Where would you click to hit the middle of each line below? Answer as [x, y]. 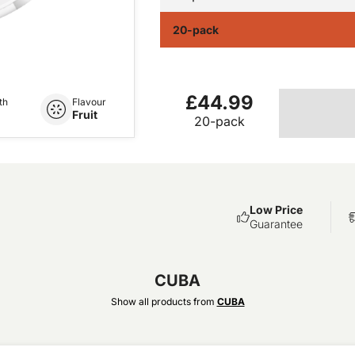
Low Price [276, 210]
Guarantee [276, 224]
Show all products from [164, 302]
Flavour [89, 102]
